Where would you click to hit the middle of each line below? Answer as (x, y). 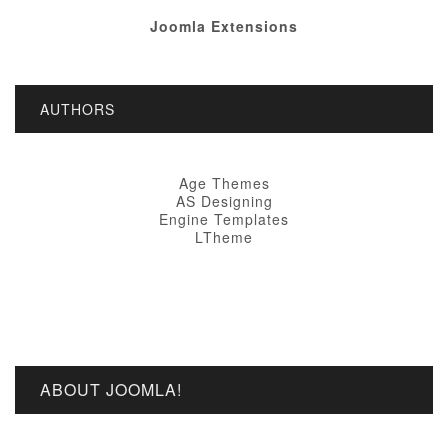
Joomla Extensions (224, 26)
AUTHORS (77, 109)
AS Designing (224, 201)
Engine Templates (224, 219)
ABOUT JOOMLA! (111, 389)
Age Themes (224, 183)
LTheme (224, 237)
